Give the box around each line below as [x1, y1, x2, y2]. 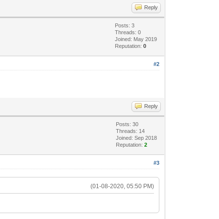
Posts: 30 [116, 121, 139, 127]
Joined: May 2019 [115, 36, 157, 42]
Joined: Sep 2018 [116, 134, 157, 141]
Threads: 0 [115, 29, 141, 35]
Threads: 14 [116, 128, 145, 134]
